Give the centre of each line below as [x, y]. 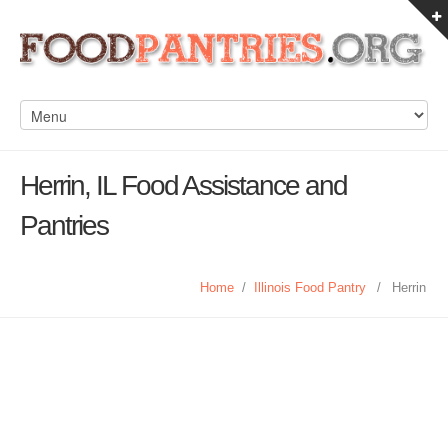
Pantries [64, 225]
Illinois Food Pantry [310, 287]
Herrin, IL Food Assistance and [183, 185]
